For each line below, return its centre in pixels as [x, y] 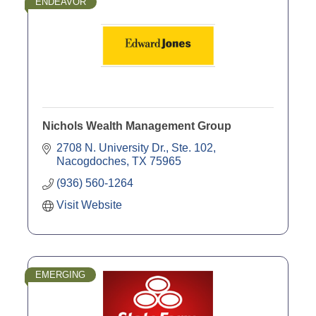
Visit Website [89, 205]
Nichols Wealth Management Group [137, 126]
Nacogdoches [91, 161]
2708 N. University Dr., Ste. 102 [135, 147]
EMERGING [60, 274]
